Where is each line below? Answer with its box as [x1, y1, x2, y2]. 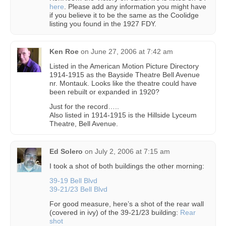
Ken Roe [49, 47, 79, 55]
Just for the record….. [49, 102, 119, 110]
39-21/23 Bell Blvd [49, 185, 107, 193]
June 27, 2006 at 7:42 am [91, 47, 173, 55]
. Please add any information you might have [64, 3, 206, 11]
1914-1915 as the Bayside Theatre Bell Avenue [49, 71, 200, 79]
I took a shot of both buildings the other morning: [49, 162, 204, 170]
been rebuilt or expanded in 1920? [49, 88, 159, 96]
